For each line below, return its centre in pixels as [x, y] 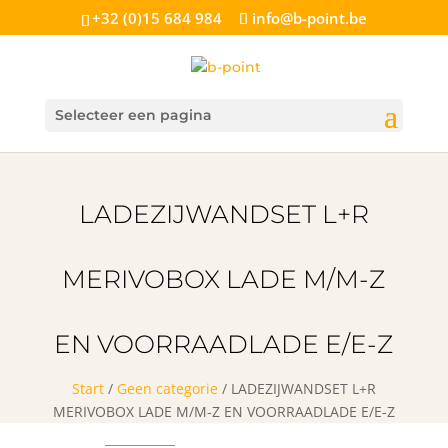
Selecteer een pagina [133, 114]
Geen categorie [167, 388]
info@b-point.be [309, 18]
